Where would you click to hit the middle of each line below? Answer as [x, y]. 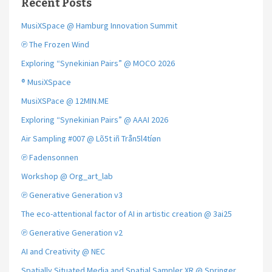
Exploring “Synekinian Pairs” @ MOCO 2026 [98, 63]
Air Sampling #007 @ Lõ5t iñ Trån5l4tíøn [91, 139]
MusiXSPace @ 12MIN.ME [65, 101]
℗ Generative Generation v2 [72, 233]
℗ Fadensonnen [50, 158]
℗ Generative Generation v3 [72, 195]
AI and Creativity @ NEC [63, 252]
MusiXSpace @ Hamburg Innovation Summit [99, 26]
